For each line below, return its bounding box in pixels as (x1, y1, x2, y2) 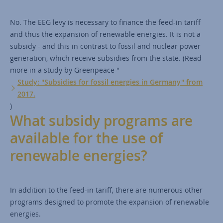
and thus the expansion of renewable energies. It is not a (10, 29, 201, 39)
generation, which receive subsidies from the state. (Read (10, 53, 202, 63)
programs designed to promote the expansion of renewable (10, 197, 209, 207)
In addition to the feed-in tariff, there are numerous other (10, 185, 203, 195)
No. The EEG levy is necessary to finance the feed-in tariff (10, 17, 201, 27)
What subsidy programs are (10, 111, 193, 130)
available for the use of (10, 129, 163, 148)
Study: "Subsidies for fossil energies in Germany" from (17, 77, 203, 87)
